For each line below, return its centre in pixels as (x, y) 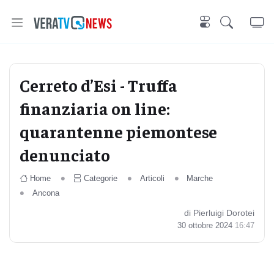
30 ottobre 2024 (206, 225)
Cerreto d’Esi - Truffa (98, 85)
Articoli (152, 178)
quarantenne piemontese (118, 131)
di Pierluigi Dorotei (219, 213)
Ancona (46, 193)
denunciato (65, 154)
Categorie (100, 178)
